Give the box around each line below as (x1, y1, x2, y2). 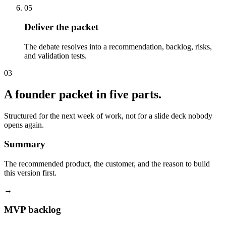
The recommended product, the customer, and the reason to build (4, 159, 210, 168)
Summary (4, 139, 45, 150)
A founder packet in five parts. (4, 87, 161, 101)
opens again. (4, 120, 44, 129)
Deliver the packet (24, 22, 98, 33)
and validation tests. (24, 51, 87, 60)
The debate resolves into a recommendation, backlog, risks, (24, 42, 212, 51)
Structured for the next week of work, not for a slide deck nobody (4, 111, 212, 120)
